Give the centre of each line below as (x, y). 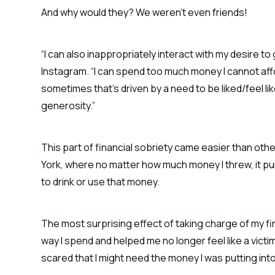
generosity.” (68, 105)
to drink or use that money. (101, 181)
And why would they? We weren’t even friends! (145, 12)
